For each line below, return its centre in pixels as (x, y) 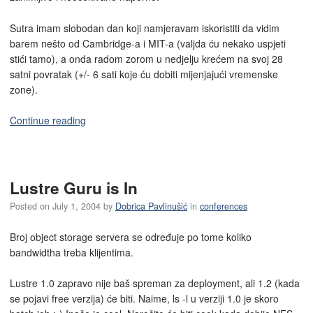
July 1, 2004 (77, 206)
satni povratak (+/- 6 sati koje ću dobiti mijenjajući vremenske (144, 74)
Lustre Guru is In (74, 188)
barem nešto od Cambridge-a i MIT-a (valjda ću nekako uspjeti (148, 43)
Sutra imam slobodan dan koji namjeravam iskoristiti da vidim (145, 28)
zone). (24, 89)
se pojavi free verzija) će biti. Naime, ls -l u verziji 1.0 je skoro (144, 299)
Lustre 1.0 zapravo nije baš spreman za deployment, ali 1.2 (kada (155, 283)
